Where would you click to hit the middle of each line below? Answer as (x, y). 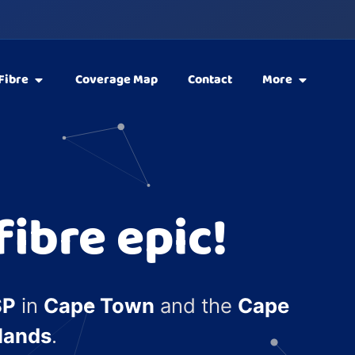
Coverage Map (116, 80)
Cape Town (99, 305)
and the (196, 305)
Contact (210, 80)
